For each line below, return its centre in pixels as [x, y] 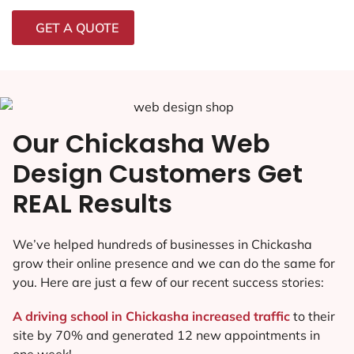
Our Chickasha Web [141, 143]
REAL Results [92, 203]
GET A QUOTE [77, 27]
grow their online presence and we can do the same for [174, 263]
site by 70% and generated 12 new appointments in [166, 335]
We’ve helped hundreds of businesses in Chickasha [162, 244]
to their [314, 316]
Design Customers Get [158, 173]
